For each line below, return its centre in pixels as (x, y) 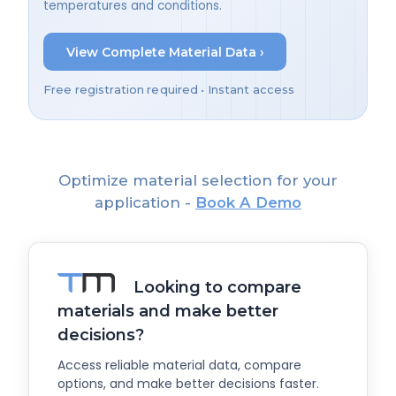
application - (145, 203)
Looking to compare (215, 287)
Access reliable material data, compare (179, 366)
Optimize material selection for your (198, 181)
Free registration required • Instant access (169, 90)
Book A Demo (248, 203)
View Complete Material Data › (165, 52)
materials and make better (168, 311)
